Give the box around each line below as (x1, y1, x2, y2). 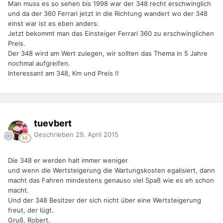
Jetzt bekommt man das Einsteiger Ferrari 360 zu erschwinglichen (8, 29, 214, 38)
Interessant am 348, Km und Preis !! (8, 69, 119, 78)
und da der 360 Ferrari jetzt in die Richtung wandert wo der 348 (8, 9, 208, 18)
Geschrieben (34, 130, 76, 138)
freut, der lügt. (8, 206, 54, 215)
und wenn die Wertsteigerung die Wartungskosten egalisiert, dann (8, 166, 215, 175)
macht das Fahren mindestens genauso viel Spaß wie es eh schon (8, 176, 214, 185)
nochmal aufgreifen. (8, 59, 70, 68)
